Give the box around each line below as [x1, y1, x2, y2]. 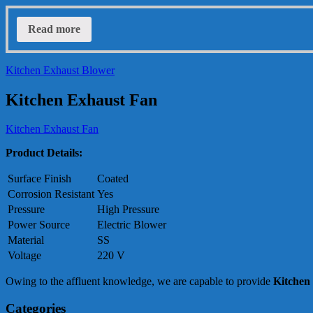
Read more [28, 22, 80, 35]
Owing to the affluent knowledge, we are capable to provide [6, 275, 270, 288]
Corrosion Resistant [8, 188, 94, 201]
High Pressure [97, 203, 159, 216]
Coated [97, 173, 129, 185]
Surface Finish [8, 173, 71, 185]
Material [8, 234, 44, 247]
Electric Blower [97, 219, 166, 231]
